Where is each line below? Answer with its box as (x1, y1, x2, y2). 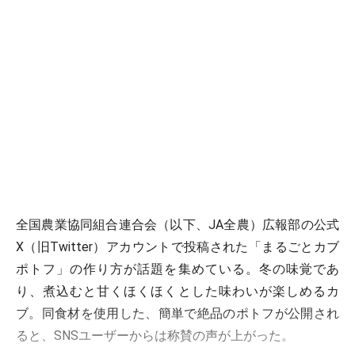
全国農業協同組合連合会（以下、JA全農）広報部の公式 (16, 216, 339, 232)
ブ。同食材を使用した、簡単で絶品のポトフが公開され (16, 305, 339, 321)
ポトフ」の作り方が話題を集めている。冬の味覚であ (16, 261, 339, 277)
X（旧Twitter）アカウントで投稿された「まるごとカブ (16, 239, 339, 254)
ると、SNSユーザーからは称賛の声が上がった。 (16, 327, 294, 343)
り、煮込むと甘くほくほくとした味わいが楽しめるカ (16, 283, 339, 299)
